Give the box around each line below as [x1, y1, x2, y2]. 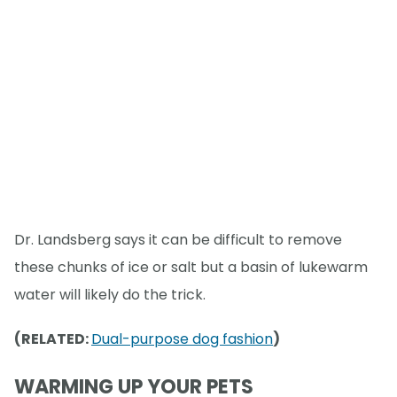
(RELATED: [14, 329, 91, 350]
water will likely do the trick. [14, 284, 206, 306]
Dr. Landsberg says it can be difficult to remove [14, 230, 342, 251]
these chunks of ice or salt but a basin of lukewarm [14, 257, 368, 278]
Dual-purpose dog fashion [91, 329, 273, 350]
